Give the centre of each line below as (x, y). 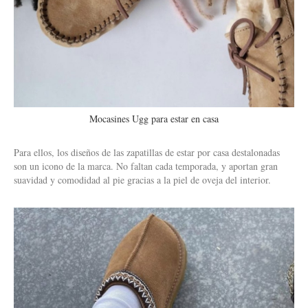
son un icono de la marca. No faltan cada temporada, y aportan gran (146, 166)
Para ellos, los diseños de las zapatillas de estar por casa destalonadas (147, 152)
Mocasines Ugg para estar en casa (154, 118)
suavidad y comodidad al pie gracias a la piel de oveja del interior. (142, 179)
